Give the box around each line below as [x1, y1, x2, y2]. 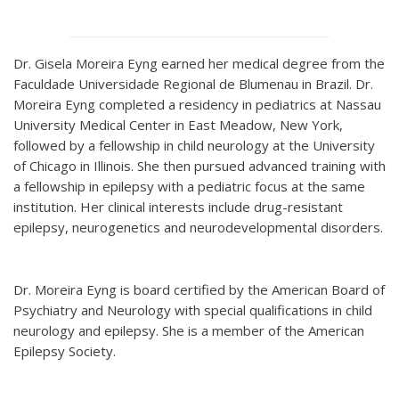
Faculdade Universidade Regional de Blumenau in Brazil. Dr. [13, 75, 373, 93]
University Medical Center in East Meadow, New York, [13, 116, 343, 134]
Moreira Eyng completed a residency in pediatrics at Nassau [13, 95, 381, 113]
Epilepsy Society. [13, 342, 116, 360]
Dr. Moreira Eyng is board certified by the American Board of [13, 281, 385, 298]
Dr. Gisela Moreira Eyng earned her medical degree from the [13, 54, 385, 72]
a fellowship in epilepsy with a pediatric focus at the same [13, 177, 365, 195]
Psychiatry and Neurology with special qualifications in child [13, 301, 372, 319]
